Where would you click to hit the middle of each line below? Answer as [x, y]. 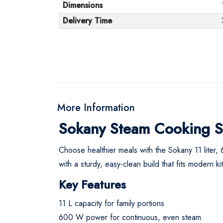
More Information [96, 108]
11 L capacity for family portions [111, 203]
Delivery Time [87, 20]
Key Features [92, 184]
